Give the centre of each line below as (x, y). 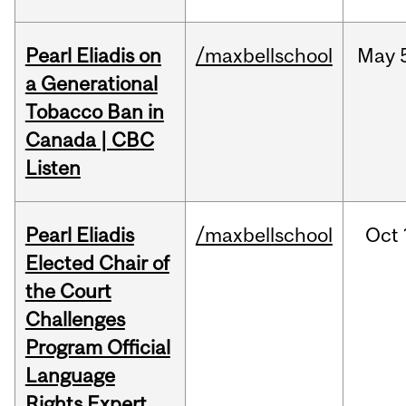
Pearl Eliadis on (93, 56)
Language (70, 376)
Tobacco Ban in (94, 112)
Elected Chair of (97, 263)
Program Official (97, 348)
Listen (53, 168)
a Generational (91, 84)
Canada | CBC (89, 140)
